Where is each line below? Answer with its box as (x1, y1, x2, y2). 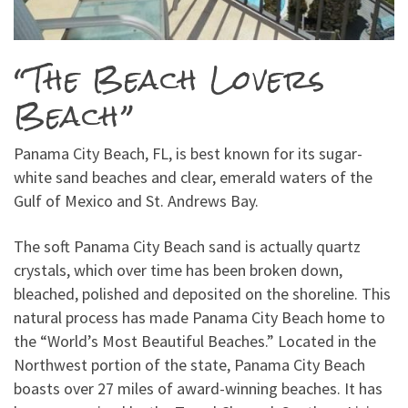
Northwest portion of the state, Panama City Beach (14, 353, 365, 375)
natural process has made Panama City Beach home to (14, 306, 385, 328)
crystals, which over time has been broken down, (14, 259, 342, 280)
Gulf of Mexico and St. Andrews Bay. (14, 189, 259, 211)
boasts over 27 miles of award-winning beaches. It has (14, 377, 382, 399)
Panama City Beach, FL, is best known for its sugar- (14, 142, 362, 164)
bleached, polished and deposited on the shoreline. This (14, 282, 391, 304)
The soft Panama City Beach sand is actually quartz (14, 235, 361, 257)
